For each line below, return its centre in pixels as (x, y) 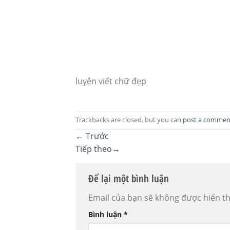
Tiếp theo (94, 149)
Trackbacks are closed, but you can (129, 120)
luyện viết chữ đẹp (111, 81)
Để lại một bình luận (130, 178)
